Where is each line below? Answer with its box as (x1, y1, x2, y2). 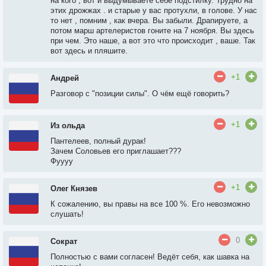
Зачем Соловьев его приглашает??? (50, 147, 181, 156)
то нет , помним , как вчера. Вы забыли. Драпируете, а (50, 16, 248, 25)
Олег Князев (50, 184, 97, 193)
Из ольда (50, 121, 85, 130)
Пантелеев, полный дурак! (50, 137, 146, 145)
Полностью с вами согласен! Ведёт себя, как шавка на (50, 252, 249, 261)
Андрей (50, 74, 79, 83)
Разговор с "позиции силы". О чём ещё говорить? (50, 89, 229, 98)
